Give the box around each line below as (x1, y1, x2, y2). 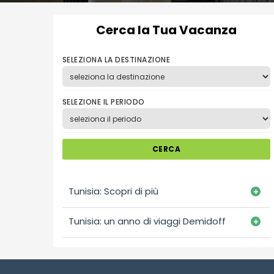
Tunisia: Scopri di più (68, 185, 158, 198)
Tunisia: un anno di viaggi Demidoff (68, 215, 226, 228)
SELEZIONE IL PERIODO (62, 97, 145, 107)
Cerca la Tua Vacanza (96, 21, 237, 39)
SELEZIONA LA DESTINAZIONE (62, 54, 170, 65)
